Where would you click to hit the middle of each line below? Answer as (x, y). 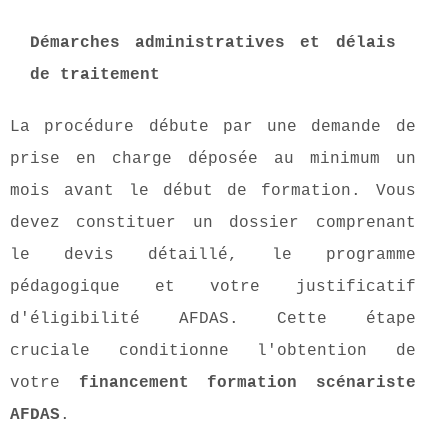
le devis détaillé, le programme (213, 255)
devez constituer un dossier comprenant (213, 223)
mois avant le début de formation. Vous (213, 191)
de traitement (95, 75)
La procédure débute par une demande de (213, 127)
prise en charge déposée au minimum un (213, 159)
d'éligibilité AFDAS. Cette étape (213, 319)
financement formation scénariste (247, 383)
